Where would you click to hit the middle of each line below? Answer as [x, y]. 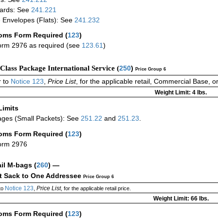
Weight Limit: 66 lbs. [181, 198]
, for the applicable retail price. [96, 188]
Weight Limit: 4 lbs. [181, 92]
